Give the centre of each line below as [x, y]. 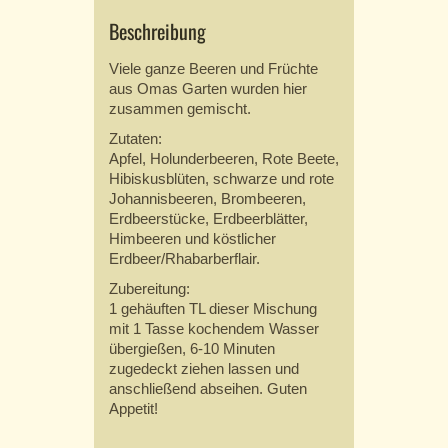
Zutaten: [137, 139]
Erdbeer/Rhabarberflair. [184, 259]
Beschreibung [157, 31]
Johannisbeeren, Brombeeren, [207, 199]
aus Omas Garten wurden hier [208, 89]
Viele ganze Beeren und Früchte [213, 69]
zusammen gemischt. [180, 109]
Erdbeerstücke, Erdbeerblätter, [208, 219]
